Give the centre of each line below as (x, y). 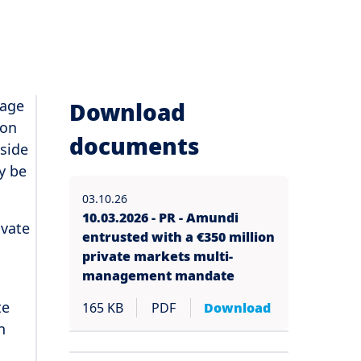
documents (134, 146)
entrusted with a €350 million (178, 237)
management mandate (158, 276)
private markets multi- (157, 256)
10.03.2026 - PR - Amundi (160, 218)
